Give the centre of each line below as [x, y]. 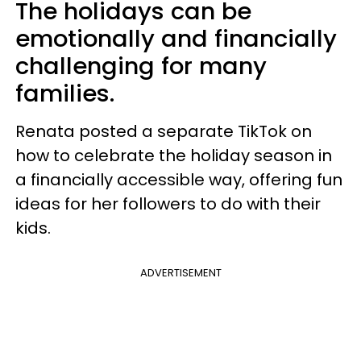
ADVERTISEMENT [180, 272]
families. [65, 93]
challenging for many [141, 66]
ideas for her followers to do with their [168, 203]
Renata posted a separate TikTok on [164, 131]
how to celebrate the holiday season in [174, 155]
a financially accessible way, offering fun [179, 179]
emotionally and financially [176, 38]
